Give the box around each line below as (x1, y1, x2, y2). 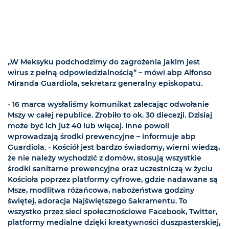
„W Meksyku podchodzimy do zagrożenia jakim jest (8, 57, 200, 67)
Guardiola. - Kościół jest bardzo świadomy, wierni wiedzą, (8, 143, 220, 152)
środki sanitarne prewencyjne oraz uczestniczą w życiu (8, 164, 213, 174)
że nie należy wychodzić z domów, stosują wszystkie (8, 153, 201, 163)
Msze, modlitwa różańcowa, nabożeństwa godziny (8, 186, 194, 195)
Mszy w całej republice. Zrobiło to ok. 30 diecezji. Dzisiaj (8, 110, 212, 120)
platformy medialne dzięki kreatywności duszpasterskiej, (8, 218, 220, 227)
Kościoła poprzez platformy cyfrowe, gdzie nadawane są (8, 175, 218, 185)
